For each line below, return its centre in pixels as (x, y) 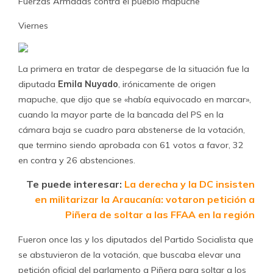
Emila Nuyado (88, 84)
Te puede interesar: (75, 184)
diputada (38, 84)
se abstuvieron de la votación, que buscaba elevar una (129, 255)
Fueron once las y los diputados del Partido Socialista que (136, 239)
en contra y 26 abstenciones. (77, 160)
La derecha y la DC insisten (190, 184)
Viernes (33, 26)
